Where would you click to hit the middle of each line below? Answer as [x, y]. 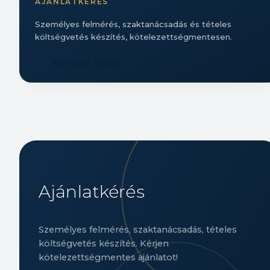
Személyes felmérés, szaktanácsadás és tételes [133, 24]
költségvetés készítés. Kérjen [104, 243]
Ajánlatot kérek [86, 62]
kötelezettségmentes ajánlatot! [108, 257]
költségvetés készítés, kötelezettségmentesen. [133, 37]
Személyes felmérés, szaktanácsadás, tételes [138, 229]
